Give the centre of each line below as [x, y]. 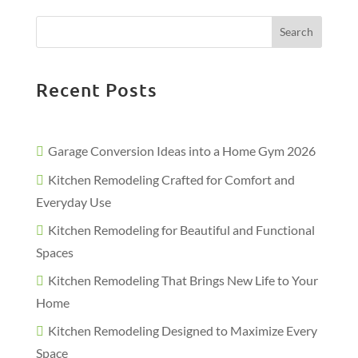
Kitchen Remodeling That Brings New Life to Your [183, 280]
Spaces [54, 252]
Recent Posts [96, 89]
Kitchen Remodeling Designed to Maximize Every [182, 330]
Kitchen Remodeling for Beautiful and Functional [181, 229]
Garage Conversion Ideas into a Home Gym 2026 [181, 150]
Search [297, 32]
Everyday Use [73, 201]
